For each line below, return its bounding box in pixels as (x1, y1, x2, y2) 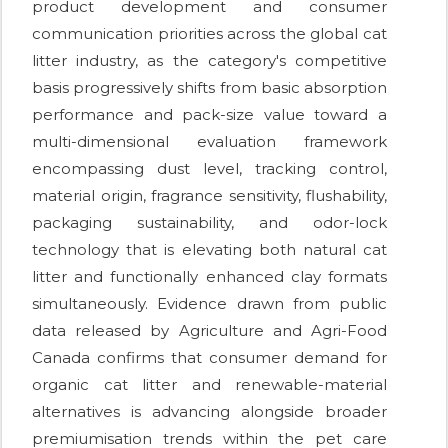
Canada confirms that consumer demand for (32, 348, 387, 368)
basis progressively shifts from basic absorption (32, 78, 387, 98)
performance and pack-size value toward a (32, 105, 387, 125)
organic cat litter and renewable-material (32, 375, 387, 395)
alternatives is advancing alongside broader (32, 402, 387, 422)
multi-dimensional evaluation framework (32, 132, 387, 152)
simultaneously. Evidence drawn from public (32, 294, 387, 314)
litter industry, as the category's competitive (32, 51, 387, 71)
